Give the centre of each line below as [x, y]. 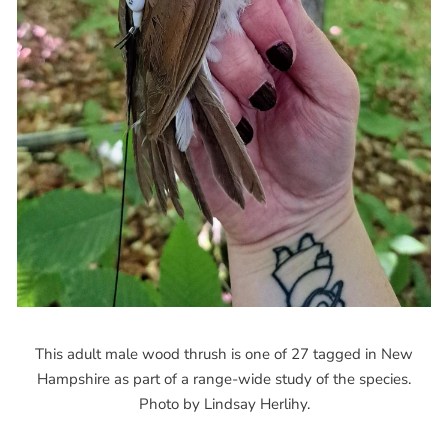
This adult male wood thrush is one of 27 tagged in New [224, 353]
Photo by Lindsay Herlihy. [224, 403]
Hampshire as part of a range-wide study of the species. [224, 378]
